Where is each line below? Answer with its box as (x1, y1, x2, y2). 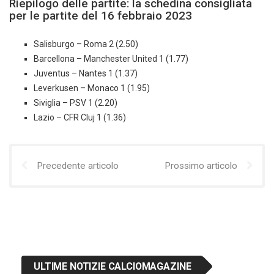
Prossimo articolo (165, 160, 237, 172)
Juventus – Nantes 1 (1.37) (34, 68, 138, 79)
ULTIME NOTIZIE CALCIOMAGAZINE (34, 261, 191, 273)
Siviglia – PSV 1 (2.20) (34, 98, 117, 108)
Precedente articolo (37, 160, 119, 172)
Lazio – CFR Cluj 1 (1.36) (34, 113, 126, 123)
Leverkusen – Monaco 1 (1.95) (34, 83, 150, 94)
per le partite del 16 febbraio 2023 (9, 9, 192, 23)
